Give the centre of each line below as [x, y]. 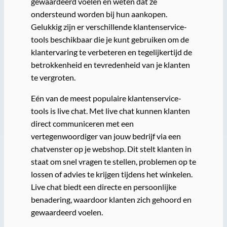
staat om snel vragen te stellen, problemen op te [113, 162]
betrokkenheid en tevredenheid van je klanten [110, 64]
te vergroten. [53, 77]
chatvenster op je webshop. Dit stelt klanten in [111, 149]
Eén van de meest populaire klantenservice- [106, 98]
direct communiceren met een [82, 124]
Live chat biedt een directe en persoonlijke [103, 187]
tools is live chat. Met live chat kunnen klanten [110, 111]
